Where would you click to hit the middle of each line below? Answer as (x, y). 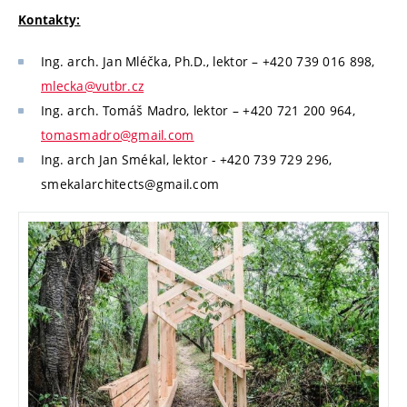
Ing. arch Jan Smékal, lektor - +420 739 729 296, (187, 159)
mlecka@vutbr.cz (93, 85)
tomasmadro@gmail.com (118, 134)
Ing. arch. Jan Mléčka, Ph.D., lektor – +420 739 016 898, (208, 61)
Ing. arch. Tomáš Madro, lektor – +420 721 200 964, (198, 110)
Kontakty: (50, 20)
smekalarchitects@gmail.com (130, 184)
